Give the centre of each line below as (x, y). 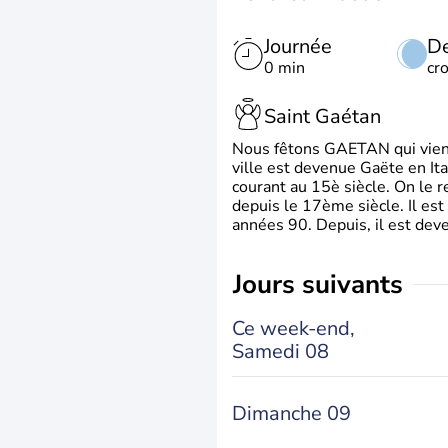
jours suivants (322, 284)
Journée (298, 46)
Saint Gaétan (322, 116)
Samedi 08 (280, 351)
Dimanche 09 (291, 413)
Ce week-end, (293, 328)
